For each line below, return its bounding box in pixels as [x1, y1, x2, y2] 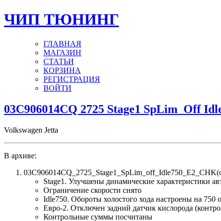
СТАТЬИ [43, 57, 74, 66]
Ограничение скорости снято [43, 185, 142, 194]
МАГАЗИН [43, 48, 81, 57]
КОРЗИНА [43, 66, 81, 74]
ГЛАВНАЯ [43, 39, 81, 48]
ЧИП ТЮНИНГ [4, 10, 119, 29]
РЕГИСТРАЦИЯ [43, 74, 100, 83]
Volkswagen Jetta [4, 125, 58, 134]
